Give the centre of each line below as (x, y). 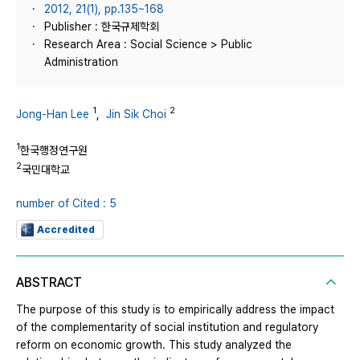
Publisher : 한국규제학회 (102, 27)
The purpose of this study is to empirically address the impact (175, 309)
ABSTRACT (49, 282)
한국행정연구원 (54, 150)
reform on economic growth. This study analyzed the (154, 344)
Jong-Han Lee (53, 114)
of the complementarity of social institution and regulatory (167, 327)
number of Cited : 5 (66, 203)
